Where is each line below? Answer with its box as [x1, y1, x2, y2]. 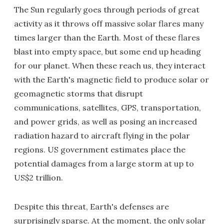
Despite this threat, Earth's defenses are [14, 201, 169, 211]
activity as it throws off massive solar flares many [14, 18, 203, 28]
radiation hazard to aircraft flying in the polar [14, 130, 190, 140]
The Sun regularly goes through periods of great [14, 4, 199, 14]
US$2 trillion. [14, 172, 63, 182]
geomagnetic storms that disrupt [14, 88, 143, 98]
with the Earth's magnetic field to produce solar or [14, 74, 209, 84]
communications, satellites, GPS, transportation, [14, 102, 201, 112]
